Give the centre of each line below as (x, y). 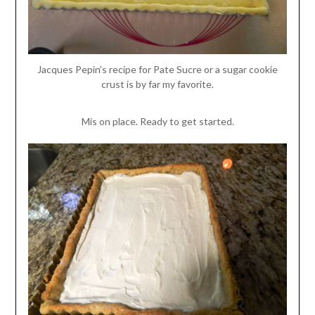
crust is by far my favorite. (157, 84)
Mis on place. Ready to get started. (157, 122)
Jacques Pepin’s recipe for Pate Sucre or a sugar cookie (157, 70)
